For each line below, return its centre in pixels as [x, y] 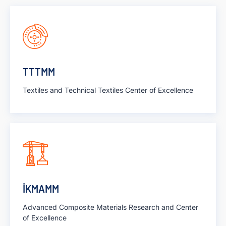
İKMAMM [41, 189]
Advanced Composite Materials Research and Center [110, 207]
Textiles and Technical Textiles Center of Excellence [108, 90]
